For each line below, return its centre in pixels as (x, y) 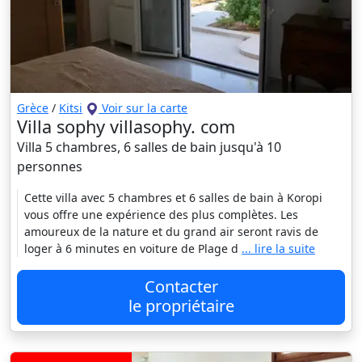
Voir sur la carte (143, 108)
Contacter (181, 287)
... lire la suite (278, 249)
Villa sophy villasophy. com (126, 127)
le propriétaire (181, 306)
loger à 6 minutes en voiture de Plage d (133, 249)
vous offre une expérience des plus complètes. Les (161, 215)
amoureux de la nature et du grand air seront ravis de (171, 232)
